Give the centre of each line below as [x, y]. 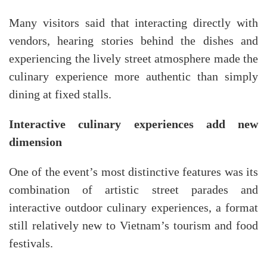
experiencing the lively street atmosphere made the [133, 59]
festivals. [31, 243]
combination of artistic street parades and [133, 190]
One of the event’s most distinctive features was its [133, 172]
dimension [35, 142]
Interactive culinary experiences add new [133, 124]
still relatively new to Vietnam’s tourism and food [133, 226]
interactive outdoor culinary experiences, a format [133, 208]
